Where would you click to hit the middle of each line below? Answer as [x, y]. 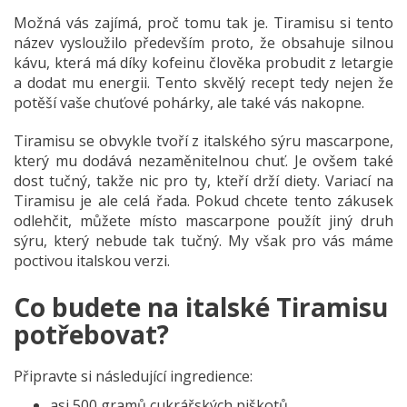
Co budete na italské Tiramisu [201, 307]
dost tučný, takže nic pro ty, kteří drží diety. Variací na [203, 181]
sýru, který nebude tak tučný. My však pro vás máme [203, 241]
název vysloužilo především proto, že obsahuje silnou [203, 43]
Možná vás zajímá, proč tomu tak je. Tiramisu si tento [203, 23]
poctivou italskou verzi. [92, 261]
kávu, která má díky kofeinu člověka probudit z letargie [203, 63]
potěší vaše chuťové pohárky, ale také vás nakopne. [189, 103]
